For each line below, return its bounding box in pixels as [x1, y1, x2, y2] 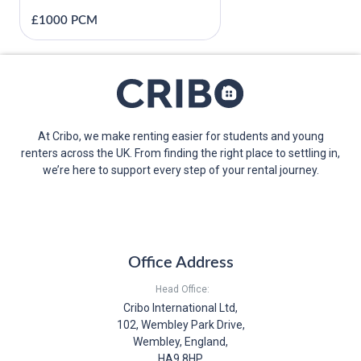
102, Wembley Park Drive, [116, 317, 245, 331]
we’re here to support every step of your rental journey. [42, 163, 319, 176]
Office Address [127, 254, 234, 271]
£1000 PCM [31, 14, 98, 27]
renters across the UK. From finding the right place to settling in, [21, 146, 340, 160]
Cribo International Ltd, [123, 301, 238, 314]
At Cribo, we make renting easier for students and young [37, 129, 324, 143]
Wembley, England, [133, 334, 228, 348]
